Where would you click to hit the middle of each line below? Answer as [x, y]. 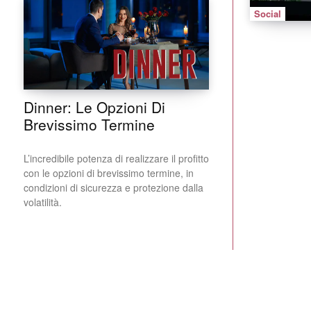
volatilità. [43, 202]
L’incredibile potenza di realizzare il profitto [116, 159]
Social [268, 13]
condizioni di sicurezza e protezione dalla [114, 188]
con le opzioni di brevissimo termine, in [109, 173]
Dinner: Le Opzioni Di [94, 107]
